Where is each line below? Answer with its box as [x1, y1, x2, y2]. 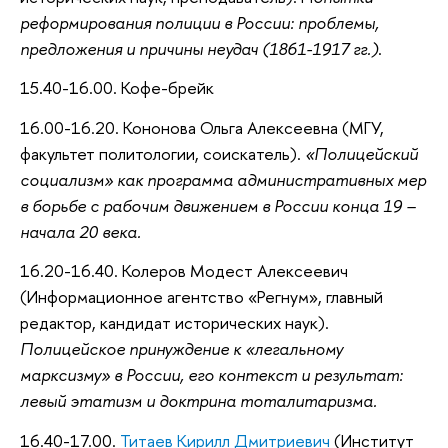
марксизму [20, 363, 101, 387]
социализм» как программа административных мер [20, 167, 426, 191]
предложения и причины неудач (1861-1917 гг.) [20, 36, 378, 60]
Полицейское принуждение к [20, 337, 245, 361]
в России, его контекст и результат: [110, 363, 403, 387]
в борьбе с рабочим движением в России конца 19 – [20, 193, 416, 217]
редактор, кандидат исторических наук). [20, 311, 329, 335]
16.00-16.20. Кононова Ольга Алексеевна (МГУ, [20, 115, 384, 139]
